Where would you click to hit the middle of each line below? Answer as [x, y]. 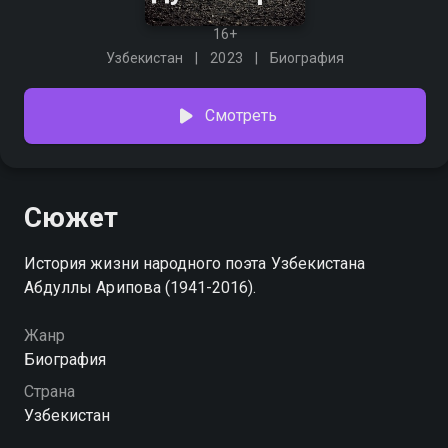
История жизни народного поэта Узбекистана [195, 263]
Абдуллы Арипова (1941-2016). [140, 287]
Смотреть [241, 115]
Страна [50, 391]
